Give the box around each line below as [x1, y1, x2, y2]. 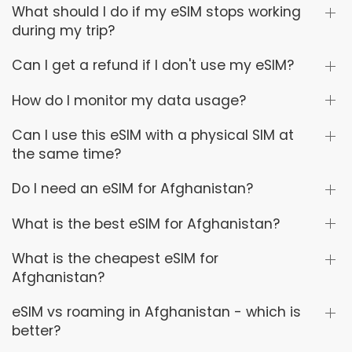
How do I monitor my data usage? [12, 90, 246, 110]
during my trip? [12, 21, 115, 41]
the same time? [12, 145, 121, 164]
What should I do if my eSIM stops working [12, 2, 301, 22]
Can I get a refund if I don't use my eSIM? [12, 56, 294, 75]
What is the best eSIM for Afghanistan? [12, 214, 280, 233]
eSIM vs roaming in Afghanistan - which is [12, 302, 301, 322]
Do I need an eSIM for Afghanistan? [12, 179, 253, 199]
